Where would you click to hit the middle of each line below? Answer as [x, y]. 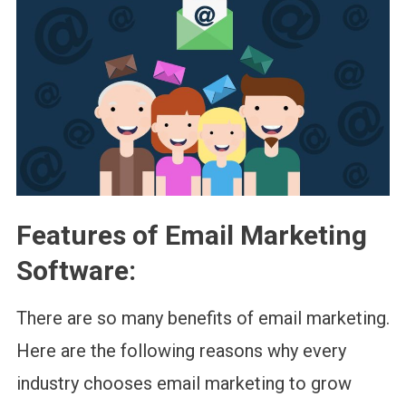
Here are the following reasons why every [181, 350]
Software [72, 270]
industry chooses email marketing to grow [184, 383]
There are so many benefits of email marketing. [203, 318]
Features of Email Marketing [191, 235]
